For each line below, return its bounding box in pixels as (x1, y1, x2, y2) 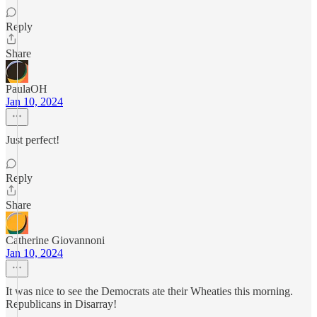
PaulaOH (6, 83, 47, 95)
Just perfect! (6, 134, 59, 146)
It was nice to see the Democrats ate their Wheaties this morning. (6, 285, 293, 297)
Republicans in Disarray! (6, 298, 117, 310)
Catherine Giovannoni (6, 234, 105, 246)
